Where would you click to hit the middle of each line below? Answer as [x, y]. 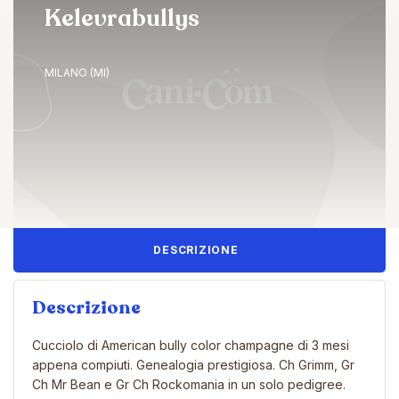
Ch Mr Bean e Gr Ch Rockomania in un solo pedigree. [189, 384]
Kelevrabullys [122, 18]
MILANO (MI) [77, 73]
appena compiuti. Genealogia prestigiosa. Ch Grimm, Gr [193, 364]
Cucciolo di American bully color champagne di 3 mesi [191, 345]
